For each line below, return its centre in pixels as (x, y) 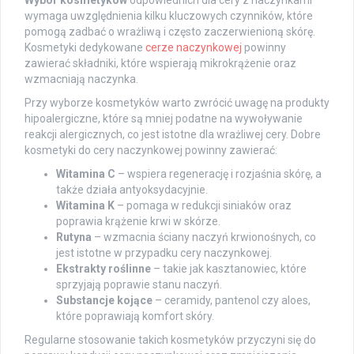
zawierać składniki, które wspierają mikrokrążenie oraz (160, 63)
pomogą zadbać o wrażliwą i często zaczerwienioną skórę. (170, 31)
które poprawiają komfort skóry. (135, 316)
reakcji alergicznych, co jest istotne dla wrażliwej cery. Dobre (173, 134)
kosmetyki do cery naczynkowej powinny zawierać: (151, 150)
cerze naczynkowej (194, 47)
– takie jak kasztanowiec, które (229, 268)
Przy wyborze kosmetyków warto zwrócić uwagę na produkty (177, 102)
